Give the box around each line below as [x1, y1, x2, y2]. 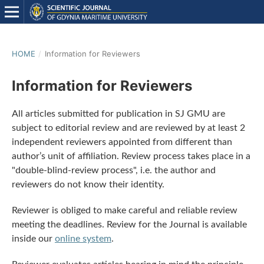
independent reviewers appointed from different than [11, 137, 232, 147]
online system [54, 234, 111, 243]
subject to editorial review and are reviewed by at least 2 [11, 123, 245, 133]
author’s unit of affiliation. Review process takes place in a [11, 151, 250, 161]
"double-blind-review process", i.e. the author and [11, 165, 216, 175]
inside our [11, 234, 55, 243]
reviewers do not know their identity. [11, 179, 164, 189]
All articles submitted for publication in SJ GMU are [11, 108, 225, 118]
